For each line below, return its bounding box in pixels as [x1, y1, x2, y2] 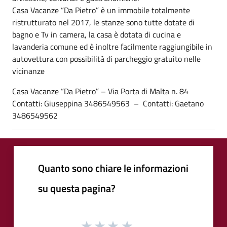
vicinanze [12, 64, 45, 77]
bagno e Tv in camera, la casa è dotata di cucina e [12, 28, 181, 41]
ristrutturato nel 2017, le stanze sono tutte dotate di [12, 16, 195, 28]
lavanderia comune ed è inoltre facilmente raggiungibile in [12, 40, 212, 53]
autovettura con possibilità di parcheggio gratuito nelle [12, 52, 201, 65]
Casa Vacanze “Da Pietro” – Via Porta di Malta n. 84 [12, 85, 188, 97]
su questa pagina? [38, 180, 116, 196]
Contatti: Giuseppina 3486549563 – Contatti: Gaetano [12, 97, 204, 109]
